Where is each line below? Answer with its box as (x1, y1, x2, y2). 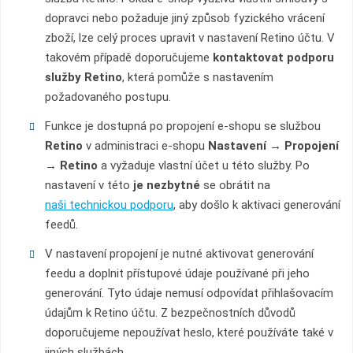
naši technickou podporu (44, 198, 173, 212)
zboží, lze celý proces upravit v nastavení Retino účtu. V (44, 31, 335, 45)
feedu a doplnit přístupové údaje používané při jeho (44, 266, 310, 281)
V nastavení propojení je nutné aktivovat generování (44, 247, 314, 261)
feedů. (44, 217, 84, 232)
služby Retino (44, 70, 122, 84)
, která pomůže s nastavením (121, 70, 273, 84)
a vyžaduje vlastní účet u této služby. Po (97, 158, 310, 173)
